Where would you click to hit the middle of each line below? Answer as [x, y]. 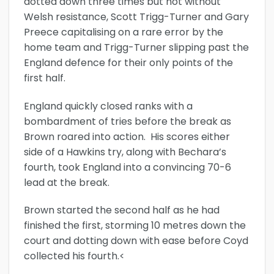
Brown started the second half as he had [122, 210]
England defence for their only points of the [128, 62]
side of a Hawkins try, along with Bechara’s [125, 152]
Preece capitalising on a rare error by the [124, 32]
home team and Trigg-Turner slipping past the [136, 47]
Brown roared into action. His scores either [127, 136]
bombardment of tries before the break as [128, 121]
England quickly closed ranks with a [108, 106]
